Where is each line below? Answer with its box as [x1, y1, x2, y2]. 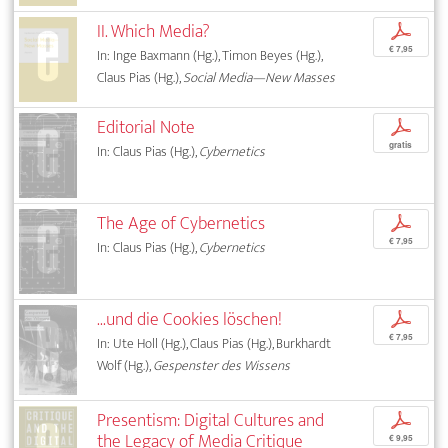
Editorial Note [97, 112, 196, 144]
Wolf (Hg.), [97, 354, 154, 377]
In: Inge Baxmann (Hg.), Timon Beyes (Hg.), [97, 43, 323, 67]
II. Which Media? [97, 15, 211, 47]
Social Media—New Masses [183, 65, 336, 89]
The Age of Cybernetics [97, 208, 266, 240]
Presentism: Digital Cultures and [97, 405, 325, 437]
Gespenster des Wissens [153, 354, 291, 377]
